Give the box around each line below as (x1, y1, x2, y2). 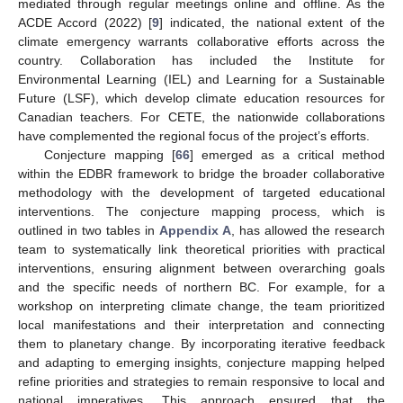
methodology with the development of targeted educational (18, 184, 385, 200)
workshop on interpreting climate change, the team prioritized (18, 298, 385, 313)
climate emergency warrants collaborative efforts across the (18, 33, 385, 49)
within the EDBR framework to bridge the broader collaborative (18, 166, 385, 181)
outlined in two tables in (18, 222, 159, 237)
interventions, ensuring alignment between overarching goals (18, 260, 385, 275)
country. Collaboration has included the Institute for (18, 52, 385, 67)
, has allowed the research (231, 222, 385, 237)
